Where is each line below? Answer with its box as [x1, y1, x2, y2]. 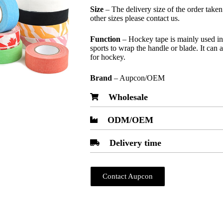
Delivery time [110, 138, 162, 148]
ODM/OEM [108, 115, 154, 125]
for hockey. [90, 53, 126, 61]
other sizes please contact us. [90, 14, 180, 22]
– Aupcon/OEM [112, 74, 165, 82]
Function [90, 35, 121, 43]
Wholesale [109, 92, 148, 102]
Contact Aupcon [103, 172, 153, 180]
